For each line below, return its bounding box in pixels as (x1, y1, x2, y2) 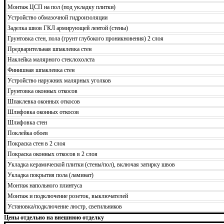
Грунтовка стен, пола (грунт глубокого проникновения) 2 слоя (7, 34, 163, 42)
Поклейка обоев (7, 129, 48, 136)
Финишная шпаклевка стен (7, 66, 74, 73)
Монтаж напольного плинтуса (7, 181, 82, 189)
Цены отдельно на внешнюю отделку (4, 213, 104, 221)
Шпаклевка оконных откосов (7, 97, 80, 105)
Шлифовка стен (7, 118, 47, 126)
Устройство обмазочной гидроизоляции (7, 13, 107, 21)
